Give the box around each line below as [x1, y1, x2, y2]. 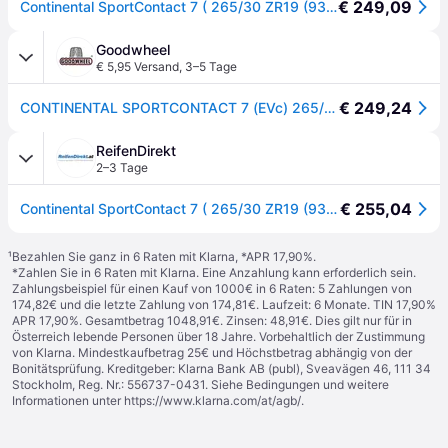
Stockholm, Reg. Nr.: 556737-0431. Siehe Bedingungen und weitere [12, 377, 389, 392]
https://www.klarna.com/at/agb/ [124, 393, 301, 408]
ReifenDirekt [96, 142, 176, 159]
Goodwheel [96, 41, 170, 58]
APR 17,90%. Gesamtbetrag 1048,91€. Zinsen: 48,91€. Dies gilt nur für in [12, 313, 412, 328]
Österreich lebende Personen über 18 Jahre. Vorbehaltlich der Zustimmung [12, 329, 425, 344]
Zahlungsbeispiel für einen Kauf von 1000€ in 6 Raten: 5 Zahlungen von [12, 281, 412, 296]
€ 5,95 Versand [96, 59, 179, 74]
